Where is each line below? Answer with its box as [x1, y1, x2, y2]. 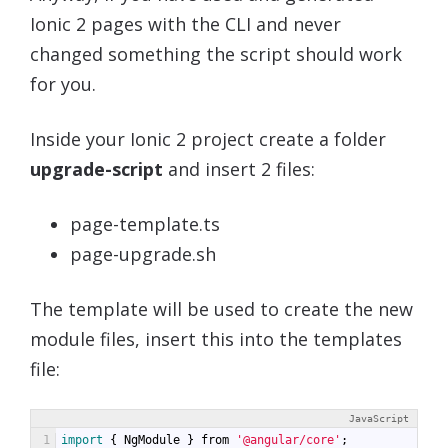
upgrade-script [30, 156, 163, 181]
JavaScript [349, 412, 409, 424]
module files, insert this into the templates [30, 326, 402, 351]
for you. [30, 71, 96, 96]
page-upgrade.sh [70, 241, 216, 266]
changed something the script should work [30, 41, 402, 66]
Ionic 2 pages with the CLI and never [30, 11, 341, 36]
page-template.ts [70, 211, 220, 236]
